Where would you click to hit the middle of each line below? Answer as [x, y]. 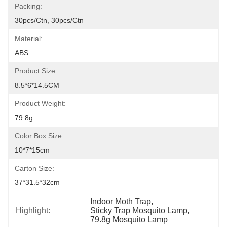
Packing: [28, 6]
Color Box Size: [39, 136]
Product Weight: [40, 103]
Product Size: [36, 71]
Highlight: [33, 211]
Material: [29, 39]
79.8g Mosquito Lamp [129, 220]
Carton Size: [34, 168]
